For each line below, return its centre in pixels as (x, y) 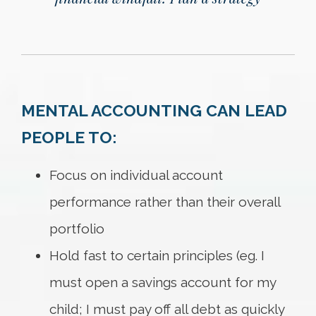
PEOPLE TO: (69, 138)
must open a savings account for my (163, 282)
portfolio (77, 229)
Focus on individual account (136, 175)
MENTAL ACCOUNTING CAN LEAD (154, 111)
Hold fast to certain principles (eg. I (157, 256)
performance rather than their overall (165, 202)
